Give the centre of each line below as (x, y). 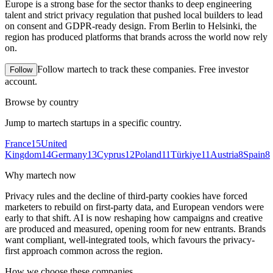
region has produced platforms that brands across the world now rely (136, 37)
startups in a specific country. (125, 122)
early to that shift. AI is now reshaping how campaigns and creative (134, 218)
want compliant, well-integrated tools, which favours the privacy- (130, 239)
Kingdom (23, 154)
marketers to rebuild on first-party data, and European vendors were (134, 207)
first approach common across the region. (84, 250)
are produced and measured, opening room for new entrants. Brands (135, 229)
